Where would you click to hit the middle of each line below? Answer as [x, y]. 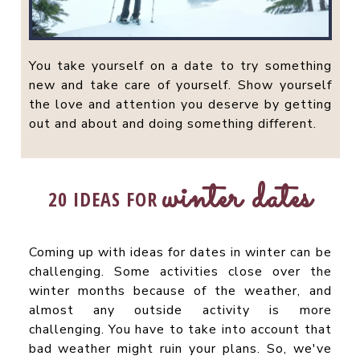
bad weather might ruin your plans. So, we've [180, 348]
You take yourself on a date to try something [180, 65]
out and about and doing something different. [172, 123]
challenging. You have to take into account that [180, 329]
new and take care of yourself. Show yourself [180, 85]
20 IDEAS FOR [103, 198]
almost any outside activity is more [180, 310]
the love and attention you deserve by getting [180, 104]
